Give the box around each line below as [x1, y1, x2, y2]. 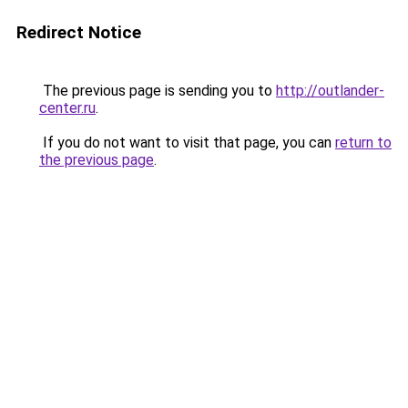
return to [335, 134, 392, 151]
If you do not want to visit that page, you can [39, 134, 335, 151]
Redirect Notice [16, 22, 141, 43]
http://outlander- [276, 82, 384, 99]
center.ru [39, 99, 96, 117]
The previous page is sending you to [39, 82, 276, 99]
